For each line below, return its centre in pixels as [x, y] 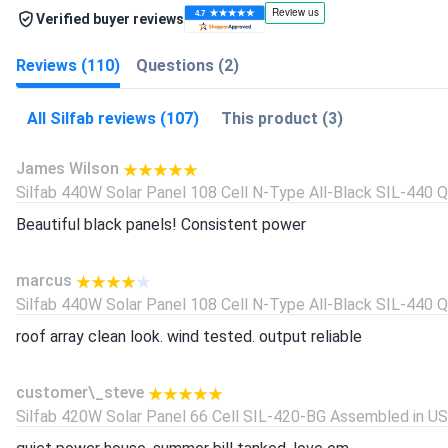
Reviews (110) [68, 65]
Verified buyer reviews [110, 18]
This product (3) [282, 118]
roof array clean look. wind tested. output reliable [189, 336]
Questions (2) [187, 65]
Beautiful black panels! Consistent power [161, 224]
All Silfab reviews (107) [113, 118]
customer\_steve [80, 392]
